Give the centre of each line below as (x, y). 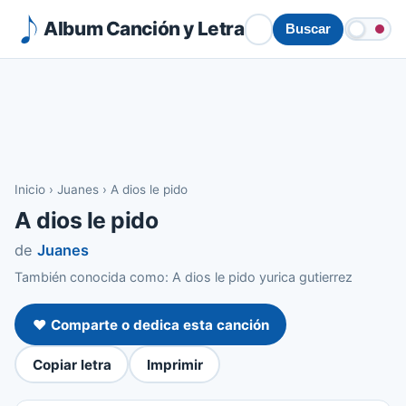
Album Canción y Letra (144, 28)
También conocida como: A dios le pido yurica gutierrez (184, 277)
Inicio (30, 189)
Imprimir (174, 364)
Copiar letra (72, 364)
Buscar (308, 29)
